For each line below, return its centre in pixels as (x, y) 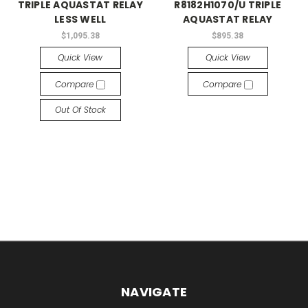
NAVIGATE (154, 292)
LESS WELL (80, 20)
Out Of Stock (80, 110)
